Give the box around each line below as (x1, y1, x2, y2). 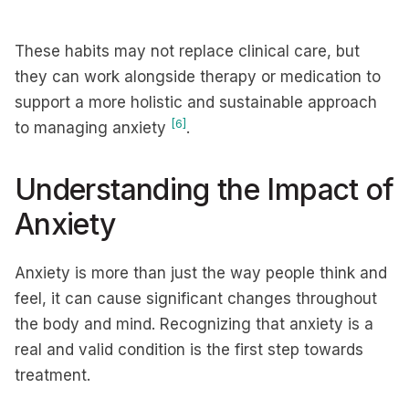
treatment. (15, 366, 90, 384)
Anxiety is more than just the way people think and (15, 264, 387, 282)
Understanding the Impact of (15, 172, 394, 207)
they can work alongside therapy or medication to (15, 68, 381, 86)
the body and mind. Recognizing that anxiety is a (15, 315, 373, 333)
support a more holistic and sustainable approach (15, 93, 377, 111)
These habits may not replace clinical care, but (15, 42, 360, 60)
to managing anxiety (15, 119, 171, 137)
